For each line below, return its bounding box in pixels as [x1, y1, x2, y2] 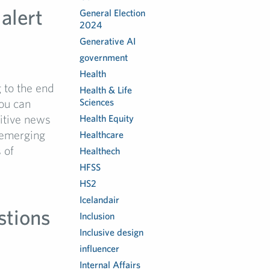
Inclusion [80, 210, 115, 221]
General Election [80, 7, 146, 18]
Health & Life [80, 84, 133, 95]
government [80, 52, 128, 63]
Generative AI [80, 36, 136, 46]
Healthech [80, 145, 121, 156]
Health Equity [80, 113, 134, 124]
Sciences [80, 96, 115, 107]
